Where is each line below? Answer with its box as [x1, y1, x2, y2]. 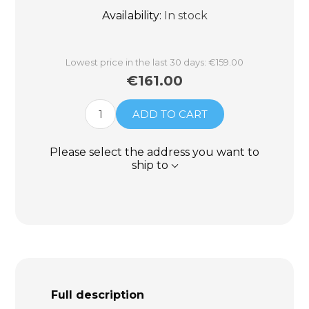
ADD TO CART [132, 107, 208, 121]
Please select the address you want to [50, 145, 259, 159]
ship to [132, 158, 168, 172]
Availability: [101, 8, 161, 22]
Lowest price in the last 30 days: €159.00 [66, 56, 243, 68]
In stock [163, 8, 208, 22]
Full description [50, 288, 144, 302]
